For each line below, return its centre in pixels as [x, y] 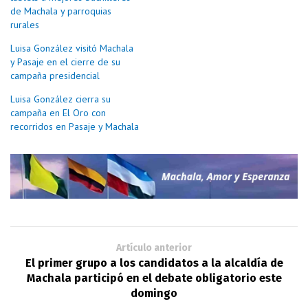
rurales [25, 24]
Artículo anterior [154, 247]
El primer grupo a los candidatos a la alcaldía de [154, 263]
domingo [154, 293]
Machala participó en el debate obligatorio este [154, 278]
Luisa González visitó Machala [72, 48]
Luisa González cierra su [60, 99]
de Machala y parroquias [61, 11]
